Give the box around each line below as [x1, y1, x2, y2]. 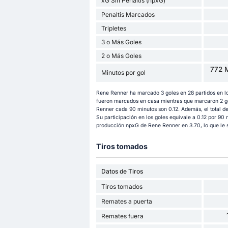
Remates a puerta [101, 197, 152, 205]
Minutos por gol [101, 69, 146, 77]
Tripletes [101, 24, 126, 32]
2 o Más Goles [101, 51, 141, 60]
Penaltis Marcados [101, 10, 155, 18]
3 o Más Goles [101, 38, 141, 46]
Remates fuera [101, 212, 144, 220]
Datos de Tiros [101, 167, 143, 175]
